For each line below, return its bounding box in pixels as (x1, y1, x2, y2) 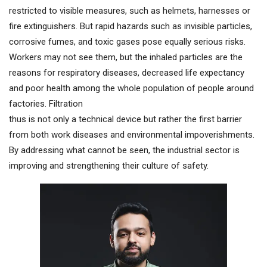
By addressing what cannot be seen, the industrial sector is (9, 145, 240, 156)
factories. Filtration (9, 98, 83, 110)
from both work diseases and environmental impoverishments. (9, 129, 254, 141)
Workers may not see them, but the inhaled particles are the (9, 52, 243, 63)
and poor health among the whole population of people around (9, 83, 254, 94)
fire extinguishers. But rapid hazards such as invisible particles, (9, 21, 252, 32)
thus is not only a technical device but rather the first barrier (9, 114, 242, 125)
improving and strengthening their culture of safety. (9, 160, 209, 172)
